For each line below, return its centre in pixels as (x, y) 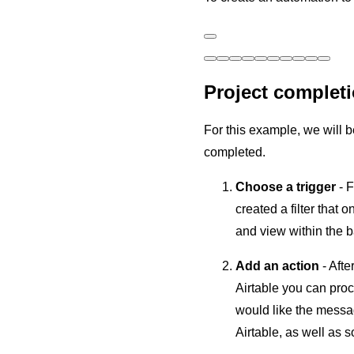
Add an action (277, 265)
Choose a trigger (287, 186)
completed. (235, 152)
